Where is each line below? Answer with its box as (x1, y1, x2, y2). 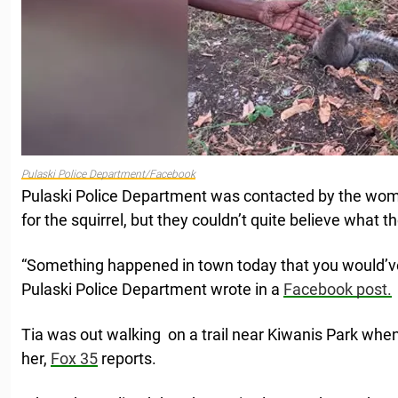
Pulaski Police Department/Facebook (21, 168, 195, 181)
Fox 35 (51, 349, 98, 369)
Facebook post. (283, 280, 392, 299)
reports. (98, 349, 156, 369)
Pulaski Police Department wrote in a (21, 280, 283, 299)
